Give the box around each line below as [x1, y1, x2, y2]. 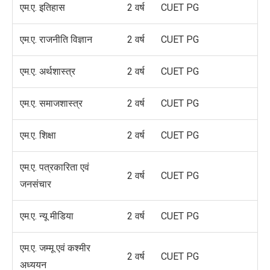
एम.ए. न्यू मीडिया [20, 210, 74, 222]
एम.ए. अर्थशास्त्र [20, 66, 75, 78]
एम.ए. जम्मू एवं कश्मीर [20, 242, 90, 254]
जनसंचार [20, 178, 51, 190]
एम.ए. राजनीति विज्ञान [20, 34, 92, 46]
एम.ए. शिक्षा [20, 130, 56, 142]
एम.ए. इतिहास [20, 2, 65, 14]
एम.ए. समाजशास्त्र [20, 98, 83, 110]
